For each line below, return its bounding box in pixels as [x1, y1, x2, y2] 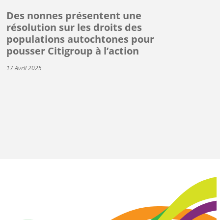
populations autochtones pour [6, 32, 154, 46]
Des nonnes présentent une [6, 8, 141, 22]
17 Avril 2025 [6, 63, 42, 72]
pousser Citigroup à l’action [6, 44, 139, 57]
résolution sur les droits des [6, 20, 142, 34]
